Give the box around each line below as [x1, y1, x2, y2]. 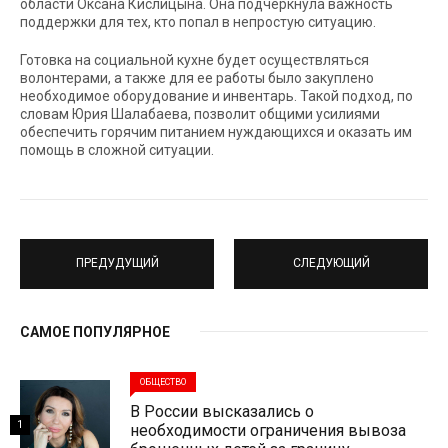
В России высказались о [130, 401, 314, 421]
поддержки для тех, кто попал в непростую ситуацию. [20, 13, 376, 30]
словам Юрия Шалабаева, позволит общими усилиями [20, 105, 380, 122]
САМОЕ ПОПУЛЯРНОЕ [20, 323, 170, 340]
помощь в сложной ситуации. [20, 141, 214, 158]
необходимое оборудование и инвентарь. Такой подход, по [20, 87, 413, 104]
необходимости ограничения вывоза [130, 420, 406, 440]
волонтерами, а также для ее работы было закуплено [20, 69, 374, 86]
